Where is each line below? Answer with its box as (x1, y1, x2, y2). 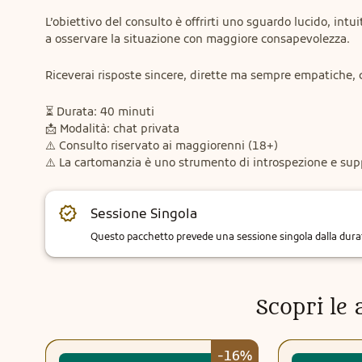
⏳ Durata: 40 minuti (45, 104, 154, 119)
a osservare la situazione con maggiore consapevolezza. (45, 32, 350, 46)
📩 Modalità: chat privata (45, 121, 179, 136)
